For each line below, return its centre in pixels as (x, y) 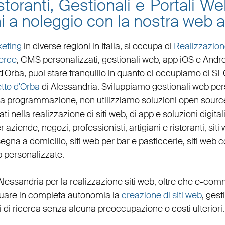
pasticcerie (160, 141)
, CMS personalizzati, (59, 60)
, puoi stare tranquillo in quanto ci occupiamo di (118, 74)
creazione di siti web (161, 196)
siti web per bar (100, 141)
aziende (22, 128)
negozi (55, 128)
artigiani (145, 128)
